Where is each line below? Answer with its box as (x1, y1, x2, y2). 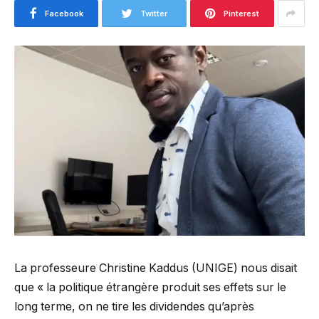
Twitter (140, 9, 167, 19)
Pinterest (223, 9, 259, 19)
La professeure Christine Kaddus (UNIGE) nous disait (14, 261, 297, 275)
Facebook (44, 9, 83, 19)
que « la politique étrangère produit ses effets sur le (14, 280, 286, 294)
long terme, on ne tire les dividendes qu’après (14, 299, 254, 313)
